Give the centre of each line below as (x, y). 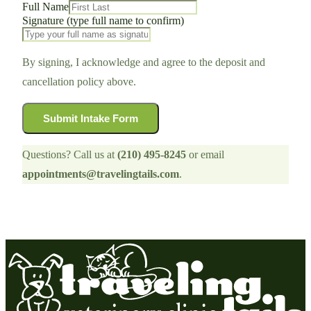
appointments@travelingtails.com (101, 174)
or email (205, 155)
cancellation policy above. (79, 82)
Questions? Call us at (70, 155)
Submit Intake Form (91, 119)
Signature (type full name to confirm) (103, 21)
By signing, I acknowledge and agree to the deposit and (144, 62)
